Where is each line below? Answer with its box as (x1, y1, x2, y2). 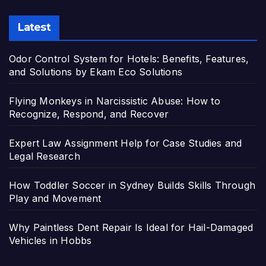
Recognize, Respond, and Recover (9, 107, 169, 120)
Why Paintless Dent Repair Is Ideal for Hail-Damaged (9, 221, 254, 233)
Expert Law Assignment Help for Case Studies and (9, 137, 242, 149)
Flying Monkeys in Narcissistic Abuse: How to (9, 94, 220, 107)
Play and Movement (9, 192, 102, 204)
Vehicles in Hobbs (9, 234, 92, 246)
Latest (18, 20, 50, 34)
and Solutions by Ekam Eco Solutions (9, 65, 182, 78)
